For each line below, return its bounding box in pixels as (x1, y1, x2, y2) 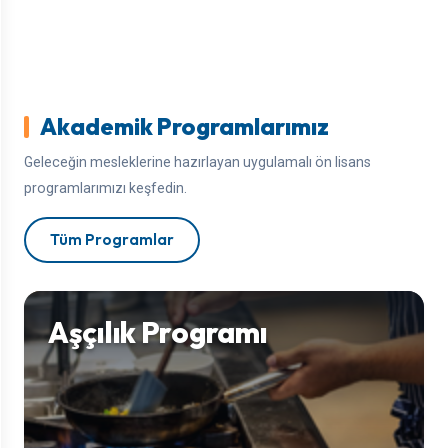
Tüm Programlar (50, 230, 174, 249)
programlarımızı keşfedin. (24, 180, 187, 196)
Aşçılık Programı (48, 314, 268, 350)
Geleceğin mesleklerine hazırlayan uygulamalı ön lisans (24, 154, 371, 170)
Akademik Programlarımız (40, 112, 329, 141)
